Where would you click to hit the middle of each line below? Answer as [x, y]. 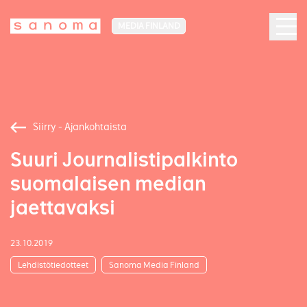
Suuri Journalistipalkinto [124, 160]
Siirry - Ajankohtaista [80, 127]
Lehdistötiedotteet [53, 265]
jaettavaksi [63, 208]
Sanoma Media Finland [154, 265]
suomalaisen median [108, 184]
